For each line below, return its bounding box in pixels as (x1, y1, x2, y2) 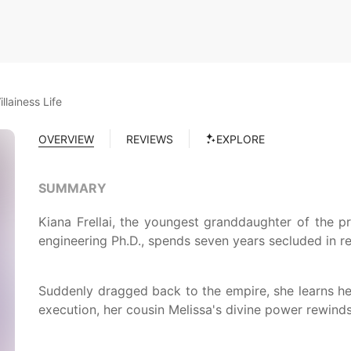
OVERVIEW (38, 132, 94, 146)
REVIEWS (126, 132, 173, 146)
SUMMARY (38, 180, 107, 196)
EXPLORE (216, 132, 265, 146)
